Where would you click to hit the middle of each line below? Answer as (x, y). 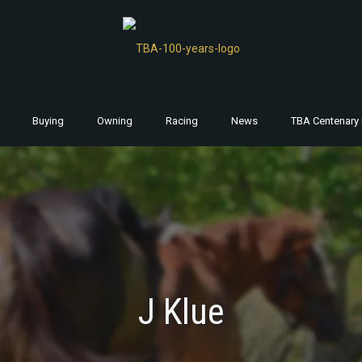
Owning (114, 121)
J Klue (181, 312)
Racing (181, 121)
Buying (48, 121)
